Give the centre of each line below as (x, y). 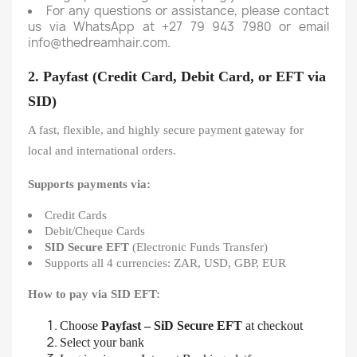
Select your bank (102, 342)
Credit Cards (76, 215)
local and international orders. (102, 151)
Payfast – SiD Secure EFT (172, 326)
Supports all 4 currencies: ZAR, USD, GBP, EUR (165, 263)
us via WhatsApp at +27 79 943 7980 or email (178, 27)
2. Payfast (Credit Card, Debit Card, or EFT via (177, 76)
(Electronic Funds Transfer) (198, 247)
